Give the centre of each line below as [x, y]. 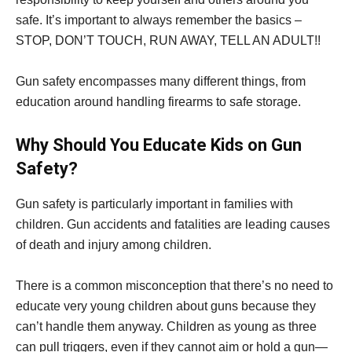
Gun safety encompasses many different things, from [161, 82]
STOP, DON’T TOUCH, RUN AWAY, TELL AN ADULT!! [168, 41]
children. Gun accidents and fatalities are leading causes [173, 225]
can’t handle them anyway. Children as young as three [166, 327]
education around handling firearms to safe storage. [158, 102]
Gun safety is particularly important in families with [154, 204]
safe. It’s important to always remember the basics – [159, 20]
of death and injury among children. [114, 245]
